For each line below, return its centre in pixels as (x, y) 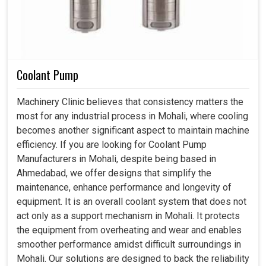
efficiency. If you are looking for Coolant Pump (112, 144)
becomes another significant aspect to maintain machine (133, 130)
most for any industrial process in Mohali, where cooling (132, 116)
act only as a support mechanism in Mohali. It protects (128, 216)
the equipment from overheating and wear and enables (129, 230)
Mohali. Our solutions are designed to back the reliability (133, 258)
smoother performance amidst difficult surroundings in (129, 244)
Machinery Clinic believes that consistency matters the (130, 102)
